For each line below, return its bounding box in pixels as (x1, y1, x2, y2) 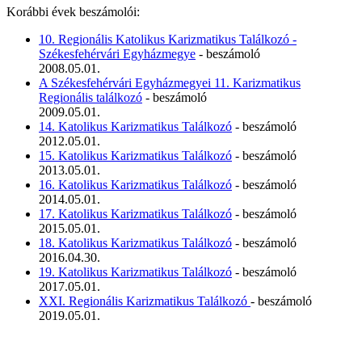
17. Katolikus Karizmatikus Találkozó (39, 206, 232, 221)
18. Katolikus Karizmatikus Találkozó (39, 235, 232, 250)
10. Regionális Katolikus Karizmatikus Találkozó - (39, 32, 297, 46)
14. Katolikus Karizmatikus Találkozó (39, 119, 232, 133)
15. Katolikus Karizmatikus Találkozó (39, 148, 232, 162)
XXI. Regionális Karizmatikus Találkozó (39, 293, 250, 308)
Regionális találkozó (39, 90, 142, 104)
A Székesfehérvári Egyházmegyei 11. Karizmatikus (39, 75, 301, 90)
